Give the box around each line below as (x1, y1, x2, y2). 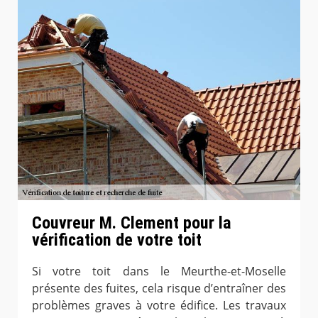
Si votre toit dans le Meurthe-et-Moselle (32, 263, 286, 279)
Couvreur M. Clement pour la (32, 212, 231, 233)
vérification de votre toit (32, 229, 202, 250)
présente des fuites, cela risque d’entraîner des (32, 280, 286, 296)
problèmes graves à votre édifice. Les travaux (32, 297, 286, 313)
